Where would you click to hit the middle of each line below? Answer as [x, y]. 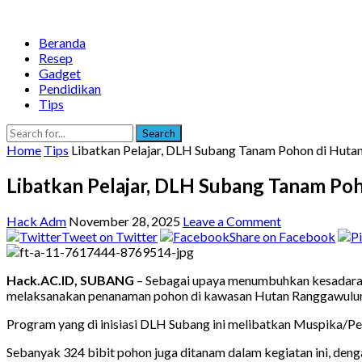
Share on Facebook [282, 236]
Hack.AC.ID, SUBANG [70, 280]
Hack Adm [36, 221]
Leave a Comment [232, 221]
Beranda [62, 42]
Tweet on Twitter [109, 236]
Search [159, 133]
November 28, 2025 [124, 221]
